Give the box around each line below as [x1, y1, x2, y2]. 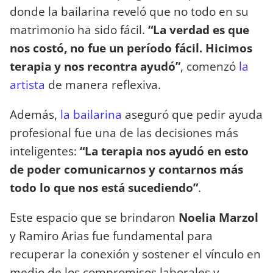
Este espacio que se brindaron [10, 209, 179, 225]
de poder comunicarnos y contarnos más [10, 160, 243, 177]
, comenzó [180, 57, 239, 74]
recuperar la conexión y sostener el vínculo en [10, 246, 261, 262]
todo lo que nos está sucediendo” [10, 179, 198, 196]
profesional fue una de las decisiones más [10, 124, 238, 141]
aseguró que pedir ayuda [122, 105, 263, 122]
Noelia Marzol [179, 209, 258, 225]
